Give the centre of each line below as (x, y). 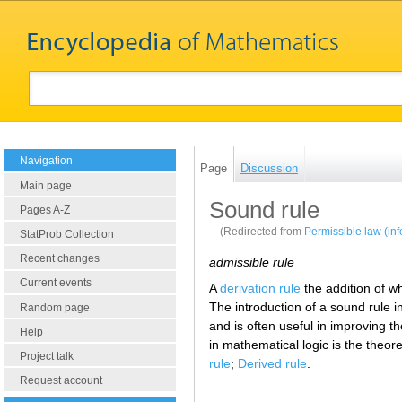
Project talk (47, 356)
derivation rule (260, 288)
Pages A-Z (45, 210)
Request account (61, 381)
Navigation (46, 161)
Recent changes (60, 259)
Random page (55, 307)
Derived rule (272, 363)
